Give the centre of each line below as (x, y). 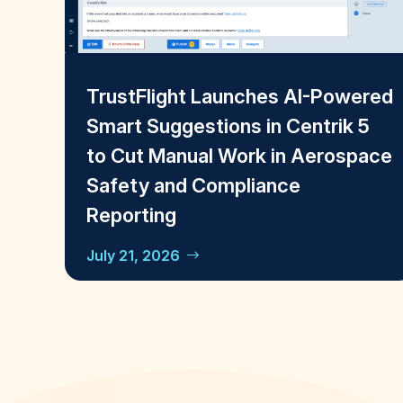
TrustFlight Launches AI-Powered (240, 97)
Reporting (131, 215)
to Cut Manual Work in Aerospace (239, 156)
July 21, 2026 (133, 256)
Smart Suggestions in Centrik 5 (228, 126)
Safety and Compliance (193, 186)
